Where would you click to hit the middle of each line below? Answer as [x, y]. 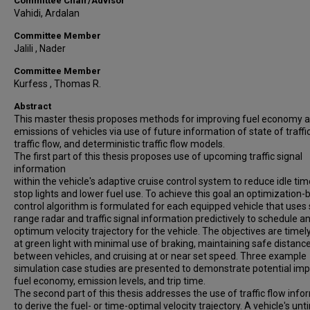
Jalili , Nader [40, 48]
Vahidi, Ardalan [47, 13]
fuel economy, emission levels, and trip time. [110, 281]
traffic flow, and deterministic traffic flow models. [119, 144]
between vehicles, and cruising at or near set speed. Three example [160, 256]
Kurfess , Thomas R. [57, 84]
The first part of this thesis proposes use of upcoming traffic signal [158, 156]
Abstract [33, 106]
